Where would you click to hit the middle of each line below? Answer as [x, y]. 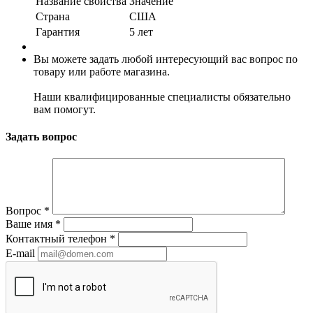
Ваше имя [30, 224]
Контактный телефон [58, 239]
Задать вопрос [41, 137]
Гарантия [58, 31]
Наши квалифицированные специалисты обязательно [162, 96]
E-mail [20, 254]
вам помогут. [65, 109]
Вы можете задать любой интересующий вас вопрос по [166, 59]
